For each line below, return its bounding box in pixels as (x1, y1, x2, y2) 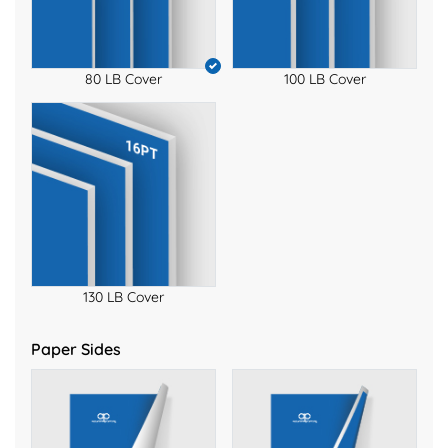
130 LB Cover (83, 288, 164, 307)
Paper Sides (31, 339, 121, 360)
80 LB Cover (85, 69, 162, 88)
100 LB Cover (283, 69, 366, 88)
